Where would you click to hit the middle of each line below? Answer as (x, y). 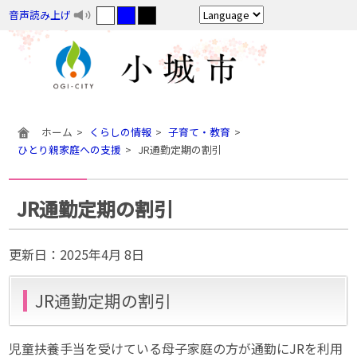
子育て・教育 (199, 132)
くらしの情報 (120, 132)
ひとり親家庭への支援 (69, 149)
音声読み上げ (40, 15)
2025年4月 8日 (102, 254)
